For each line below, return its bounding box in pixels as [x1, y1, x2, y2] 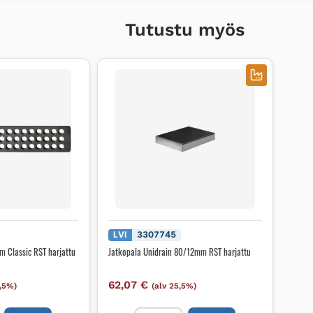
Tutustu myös [125, 19, 245, 40]
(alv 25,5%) [151, 280, 196, 291]
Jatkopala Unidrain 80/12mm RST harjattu [108, 245, 251, 259]
